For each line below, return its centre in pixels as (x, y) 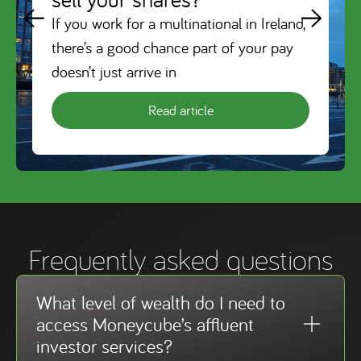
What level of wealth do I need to (161, 303)
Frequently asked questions (180, 259)
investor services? (104, 346)
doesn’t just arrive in (114, 71)
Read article (180, 110)
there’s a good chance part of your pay (172, 47)
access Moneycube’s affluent (145, 324)
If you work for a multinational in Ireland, (178, 23)
